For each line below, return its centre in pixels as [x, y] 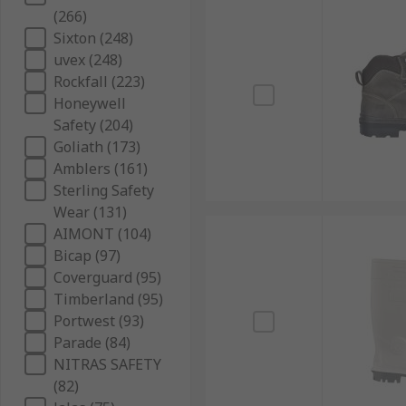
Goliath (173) [97, 147]
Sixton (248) [93, 38]
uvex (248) [88, 60]
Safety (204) [93, 125]
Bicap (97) [87, 256]
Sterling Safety [104, 190]
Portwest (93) [99, 321]
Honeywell [90, 103]
